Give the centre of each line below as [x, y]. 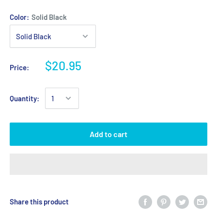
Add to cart [108, 134]
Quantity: [24, 98]
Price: [19, 67]
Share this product [39, 202]
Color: [20, 17]
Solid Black [49, 17]
